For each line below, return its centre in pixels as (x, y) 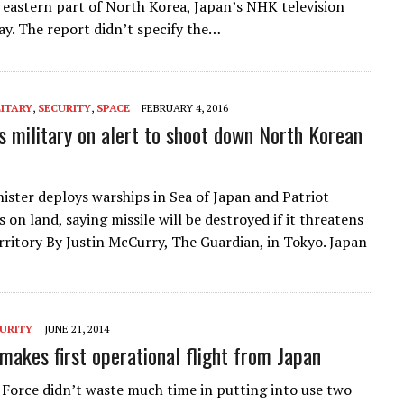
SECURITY (64, 107)
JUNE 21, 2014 (77, 328)
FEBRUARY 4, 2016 (185, 107)
